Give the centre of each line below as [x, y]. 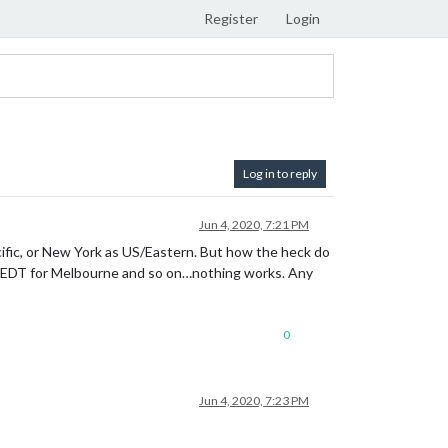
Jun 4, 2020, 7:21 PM [254, 224]
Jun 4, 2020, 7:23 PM [254, 400]
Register [231, 18]
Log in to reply [280, 173]
